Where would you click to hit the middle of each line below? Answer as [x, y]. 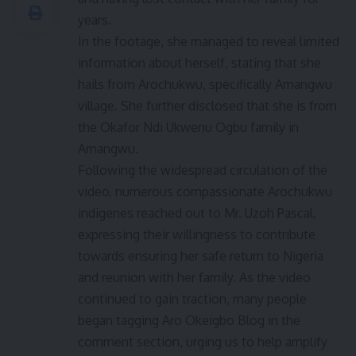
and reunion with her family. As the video [194, 278]
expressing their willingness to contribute [197, 235]
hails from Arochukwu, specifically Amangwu [205, 85]
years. [95, 20]
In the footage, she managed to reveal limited [209, 42]
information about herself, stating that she [199, 63]
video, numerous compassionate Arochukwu [205, 192]
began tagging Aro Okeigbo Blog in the [189, 321]
